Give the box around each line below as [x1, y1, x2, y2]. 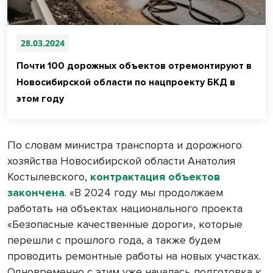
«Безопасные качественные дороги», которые [7, 218, 243, 232]
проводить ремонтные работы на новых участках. [7, 249, 261, 263]
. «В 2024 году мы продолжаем [65, 186, 223, 200]
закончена [7, 186, 65, 200]
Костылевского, [7, 170, 90, 184]
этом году [16, 93, 64, 105]
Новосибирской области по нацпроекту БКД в [16, 76, 235, 89]
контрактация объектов [90, 170, 221, 184]
